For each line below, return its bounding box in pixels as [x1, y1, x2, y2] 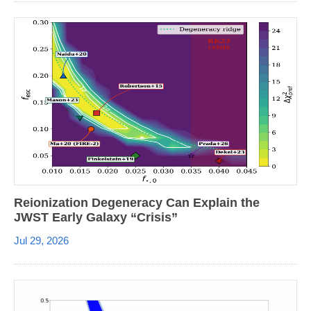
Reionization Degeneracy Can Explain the [14, 195, 260, 210]
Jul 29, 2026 [14, 234, 69, 246]
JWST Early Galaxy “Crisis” [14, 210, 178, 224]
